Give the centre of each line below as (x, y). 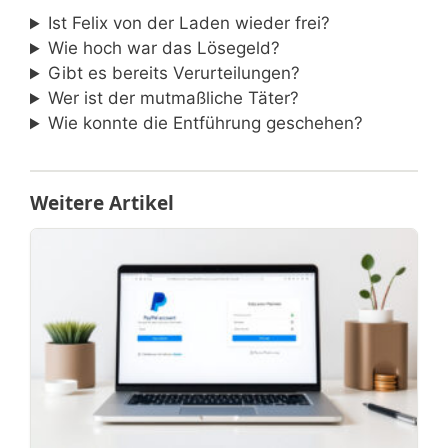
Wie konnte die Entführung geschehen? (206, 123)
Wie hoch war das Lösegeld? (164, 48)
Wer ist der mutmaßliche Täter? (174, 98)
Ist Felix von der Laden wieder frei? (189, 23)
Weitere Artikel (102, 203)
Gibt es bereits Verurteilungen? (174, 73)
